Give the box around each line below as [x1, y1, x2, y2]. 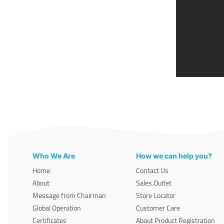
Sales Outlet [136, 177, 172, 188]
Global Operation [32, 202, 81, 213]
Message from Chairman [32, 189, 106, 200]
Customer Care [136, 202, 180, 213]
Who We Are [32, 151, 75, 160]
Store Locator [136, 189, 176, 200]
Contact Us [136, 164, 169, 175]
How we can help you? [136, 151, 212, 160]
